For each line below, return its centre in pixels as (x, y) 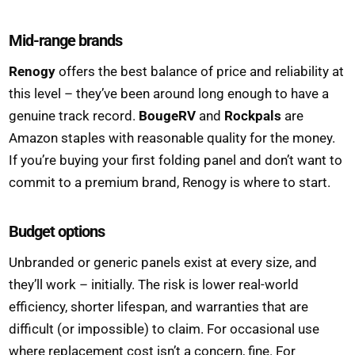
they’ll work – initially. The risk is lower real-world (154, 284)
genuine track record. (74, 115)
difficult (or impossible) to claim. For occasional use (164, 328)
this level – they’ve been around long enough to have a (169, 93)
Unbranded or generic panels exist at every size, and (163, 262)
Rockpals (253, 115)
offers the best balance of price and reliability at (200, 71)
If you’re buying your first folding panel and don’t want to (176, 160)
